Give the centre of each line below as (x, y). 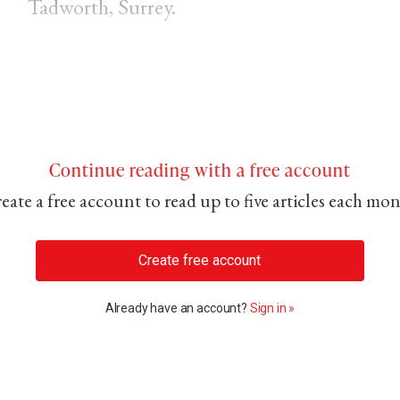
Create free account (200, 260)
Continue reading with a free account (200, 169)
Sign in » (272, 308)
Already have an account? (177, 308)
